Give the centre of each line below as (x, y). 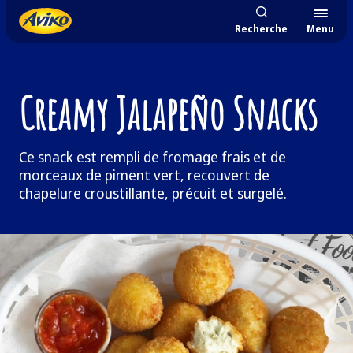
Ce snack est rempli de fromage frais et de (152, 157)
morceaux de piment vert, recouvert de (144, 175)
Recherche (261, 29)
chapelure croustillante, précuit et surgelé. (153, 193)
